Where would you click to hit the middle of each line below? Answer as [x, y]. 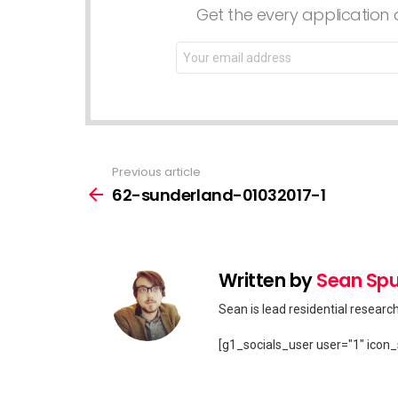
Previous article [156, 172]
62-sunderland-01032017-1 [219, 195]
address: [204, 63]
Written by [268, 280]
